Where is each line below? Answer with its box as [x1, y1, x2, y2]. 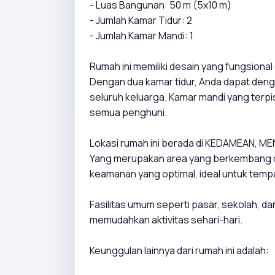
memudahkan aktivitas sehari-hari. [90, 212, 242, 227]
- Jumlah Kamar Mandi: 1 [90, 28, 193, 42]
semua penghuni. [90, 105, 167, 119]
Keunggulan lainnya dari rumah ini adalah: [90, 243, 269, 257]
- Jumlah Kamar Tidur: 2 [90, 13, 192, 27]
